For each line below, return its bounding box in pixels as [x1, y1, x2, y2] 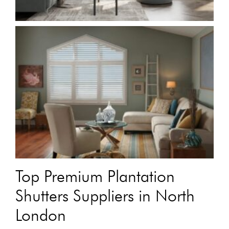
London [15, 205, 66, 225]
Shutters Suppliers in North [15, 186, 195, 205]
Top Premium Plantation [15, 166, 175, 186]
